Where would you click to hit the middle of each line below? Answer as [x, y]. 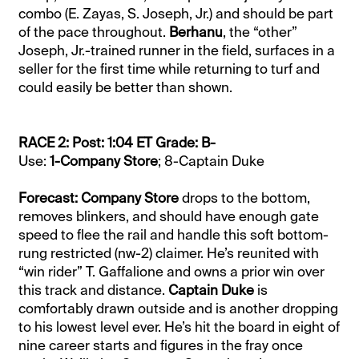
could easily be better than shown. [126, 87]
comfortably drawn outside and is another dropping [179, 308]
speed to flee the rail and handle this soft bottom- [174, 234]
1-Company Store [104, 161]
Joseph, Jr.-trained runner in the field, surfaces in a [177, 50]
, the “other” [260, 32]
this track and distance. [94, 290]
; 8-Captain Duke [212, 161]
